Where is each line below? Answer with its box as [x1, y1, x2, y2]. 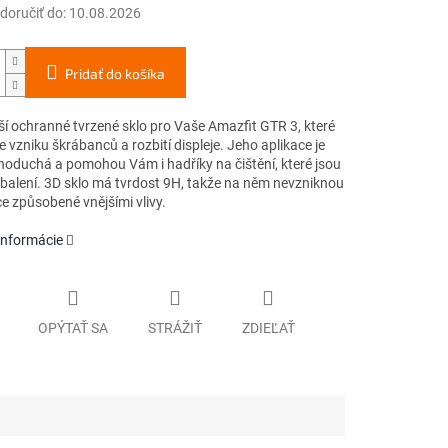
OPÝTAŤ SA [37, 319, 108, 336]
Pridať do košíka [64, 65, 165, 83]
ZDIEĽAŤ [241, 319, 295, 336]
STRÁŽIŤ [147, 319, 202, 336]
